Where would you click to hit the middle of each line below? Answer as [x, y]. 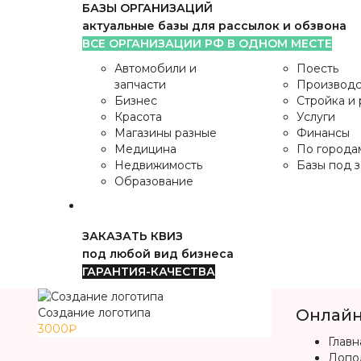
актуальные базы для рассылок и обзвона [214, 26]
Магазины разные [166, 133]
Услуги [315, 117]
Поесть [317, 68]
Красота [138, 117]
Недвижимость [158, 165]
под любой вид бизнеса [158, 254]
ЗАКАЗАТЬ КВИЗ [133, 236]
